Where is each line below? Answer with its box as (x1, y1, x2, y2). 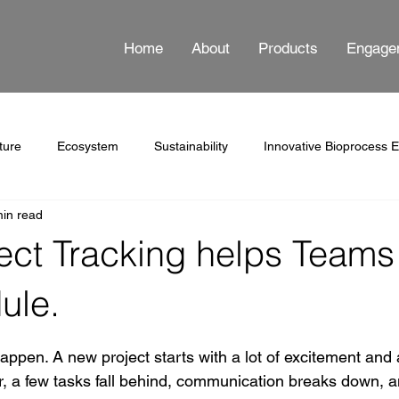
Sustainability (154, 138, 228, 153)
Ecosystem (57, 138, 118, 153)
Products (257, 39, 318, 58)
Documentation (114, 209, 199, 224)
